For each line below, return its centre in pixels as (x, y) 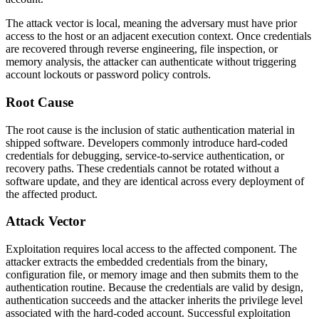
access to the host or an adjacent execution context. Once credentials (158, 36)
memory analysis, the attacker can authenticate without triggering (151, 62)
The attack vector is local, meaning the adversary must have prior (151, 23)
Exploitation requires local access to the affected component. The (151, 249)
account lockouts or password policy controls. (108, 75)
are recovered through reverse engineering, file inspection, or (142, 49)
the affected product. (52, 194)
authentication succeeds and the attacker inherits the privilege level (154, 300)
